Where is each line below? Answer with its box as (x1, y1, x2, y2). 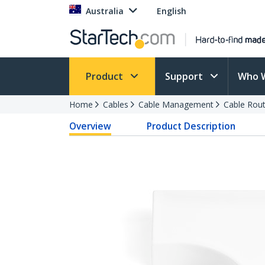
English (157, 5, 186, 17)
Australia (86, 5, 124, 17)
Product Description (147, 119, 236, 132)
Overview (69, 119, 111, 132)
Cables (103, 99, 128, 110)
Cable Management (138, 99, 214, 110)
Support (165, 70, 205, 83)
